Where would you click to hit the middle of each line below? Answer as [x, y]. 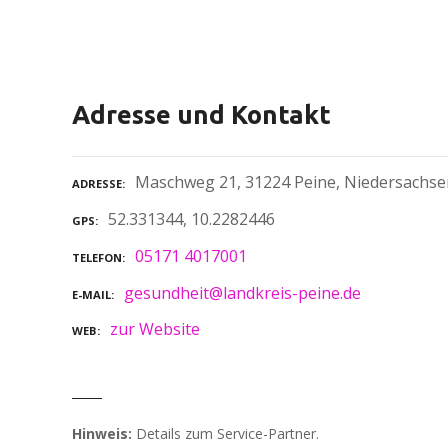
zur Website [155, 329]
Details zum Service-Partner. [225, 434]
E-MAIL [91, 294]
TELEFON [97, 257]
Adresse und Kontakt [201, 114]
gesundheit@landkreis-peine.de [242, 292]
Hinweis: [102, 434]
